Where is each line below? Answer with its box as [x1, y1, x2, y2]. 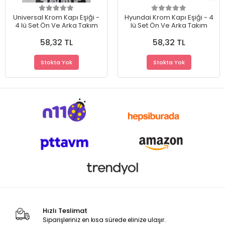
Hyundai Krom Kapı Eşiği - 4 [124, 13, 213, 23]
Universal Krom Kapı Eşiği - [13, 13, 99, 23]
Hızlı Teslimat [42, 206, 87, 216]
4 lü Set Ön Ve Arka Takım [15, 21, 98, 31]
